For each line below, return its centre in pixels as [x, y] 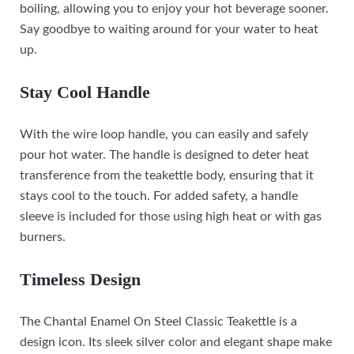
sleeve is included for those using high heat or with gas [171, 217]
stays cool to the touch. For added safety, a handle [159, 196]
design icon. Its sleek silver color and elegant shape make [176, 343]
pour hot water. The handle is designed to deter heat [164, 155]
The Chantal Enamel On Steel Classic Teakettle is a [158, 322]
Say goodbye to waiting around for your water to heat [169, 30]
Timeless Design [80, 280]
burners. [43, 237]
